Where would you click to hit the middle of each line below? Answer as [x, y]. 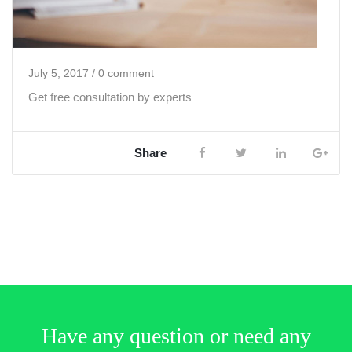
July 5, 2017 [59, 73]
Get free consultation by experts [110, 97]
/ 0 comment [121, 73]
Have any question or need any [176, 336]
